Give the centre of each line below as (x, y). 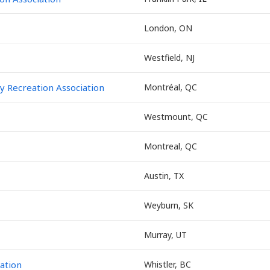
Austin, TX (164, 176)
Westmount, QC (176, 117)
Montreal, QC (171, 146)
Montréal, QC (171, 87)
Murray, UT (165, 235)
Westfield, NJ (169, 58)
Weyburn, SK (169, 205)
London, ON (168, 28)
